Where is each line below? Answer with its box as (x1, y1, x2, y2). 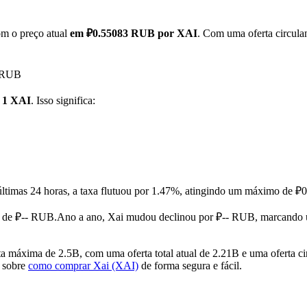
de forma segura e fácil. (138, 260, 242, 272)
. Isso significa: (31, 95, 95, 107)
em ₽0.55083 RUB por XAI (70, 27, 197, 40)
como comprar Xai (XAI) (28, 260, 138, 272)
